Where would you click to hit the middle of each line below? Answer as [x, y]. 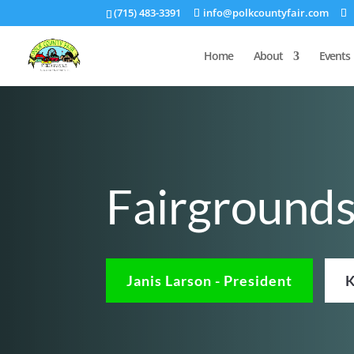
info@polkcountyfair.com [266, 12]
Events [335, 55]
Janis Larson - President [210, 280]
